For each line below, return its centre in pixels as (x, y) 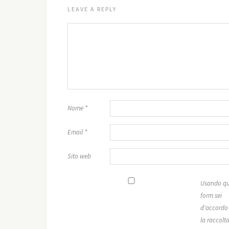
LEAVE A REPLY (92, 9)
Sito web (79, 156)
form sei (211, 196)
